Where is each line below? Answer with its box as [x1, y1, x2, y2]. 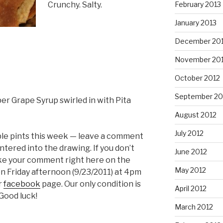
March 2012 [174, 203, 213, 212]
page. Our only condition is [40, 179, 141, 189]
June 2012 [174, 147, 207, 156]
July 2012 [174, 129, 204, 138]
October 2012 [174, 74, 220, 83]
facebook [3, 179, 40, 189]
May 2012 [174, 166, 206, 175]
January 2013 [174, 18, 217, 27]
